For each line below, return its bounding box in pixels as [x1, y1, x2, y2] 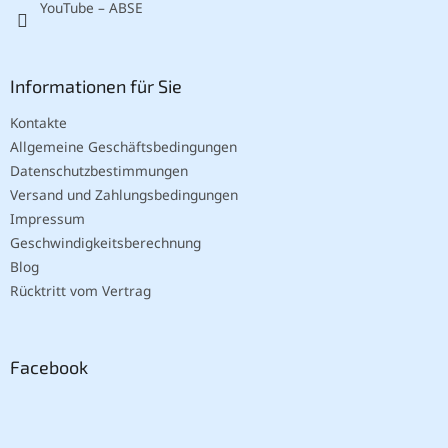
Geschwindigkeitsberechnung [10, 233, 201, 253]
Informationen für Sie [10, 75, 182, 98]
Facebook [10, 355, 88, 378]
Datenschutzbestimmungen [10, 161, 188, 181]
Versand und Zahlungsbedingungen [10, 185, 238, 205]
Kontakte [10, 113, 67, 133]
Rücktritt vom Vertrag [10, 281, 151, 301]
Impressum [10, 209, 85, 229]
